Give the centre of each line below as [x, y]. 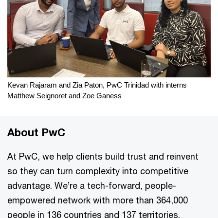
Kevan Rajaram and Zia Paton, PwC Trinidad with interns [97, 85]
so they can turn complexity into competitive [98, 171]
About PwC [36, 133]
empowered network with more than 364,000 [98, 200]
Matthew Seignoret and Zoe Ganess [64, 96]
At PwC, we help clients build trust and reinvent [103, 156]
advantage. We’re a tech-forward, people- [92, 186]
